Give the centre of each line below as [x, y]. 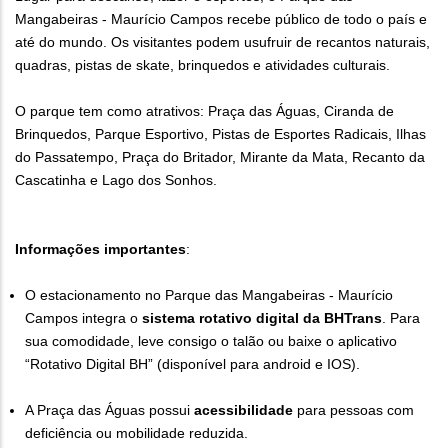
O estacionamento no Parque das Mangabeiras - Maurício [209, 294]
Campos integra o [83, 317]
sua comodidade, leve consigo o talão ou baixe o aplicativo [211, 340]
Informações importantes [100, 248]
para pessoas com [355, 409]
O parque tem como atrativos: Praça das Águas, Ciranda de [204, 110]
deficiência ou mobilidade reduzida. [136, 432]
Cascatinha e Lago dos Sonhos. [116, 179]
